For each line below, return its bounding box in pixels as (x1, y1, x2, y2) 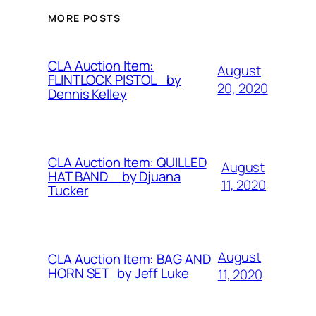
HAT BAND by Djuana (48, 167, 181, 186)
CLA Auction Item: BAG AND (48, 250, 211, 269)
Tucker (48, 181, 89, 200)
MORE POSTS (48, 11, 121, 25)
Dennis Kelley (48, 85, 127, 104)
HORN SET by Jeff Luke (48, 264, 189, 283)
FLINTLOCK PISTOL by (48, 71, 181, 90)
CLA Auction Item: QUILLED (48, 153, 207, 172)
